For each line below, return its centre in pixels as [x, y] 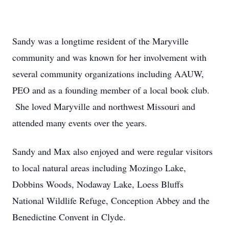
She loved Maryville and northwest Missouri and [104, 106]
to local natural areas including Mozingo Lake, [99, 168]
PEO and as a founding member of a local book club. [111, 90]
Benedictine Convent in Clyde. [69, 217]
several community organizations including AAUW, [108, 74]
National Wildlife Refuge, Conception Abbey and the [111, 200]
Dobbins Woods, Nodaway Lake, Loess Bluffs [98, 184]
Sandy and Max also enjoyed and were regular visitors [112, 151]
